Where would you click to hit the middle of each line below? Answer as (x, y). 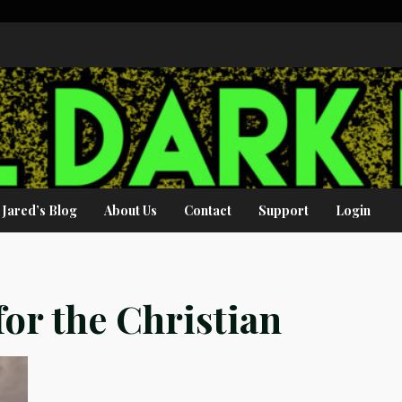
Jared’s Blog (40, 210)
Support (284, 210)
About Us (131, 210)
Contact (208, 210)
